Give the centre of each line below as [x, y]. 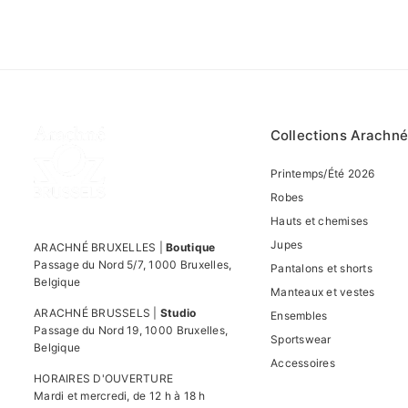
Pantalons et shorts [321, 268]
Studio [178, 312]
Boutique [191, 247]
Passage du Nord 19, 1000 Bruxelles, [131, 330]
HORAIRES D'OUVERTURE [104, 378]
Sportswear [301, 339]
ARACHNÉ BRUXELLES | [100, 247]
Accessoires [303, 362]
